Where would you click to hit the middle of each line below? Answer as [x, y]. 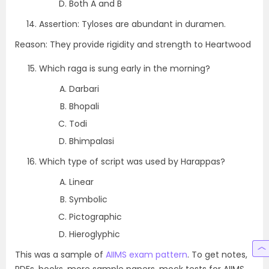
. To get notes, [217, 255]
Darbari [84, 89]
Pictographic [95, 217]
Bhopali [84, 106]
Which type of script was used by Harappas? [132, 162]
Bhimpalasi [92, 141]
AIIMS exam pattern [147, 255]
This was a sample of [60, 255]
